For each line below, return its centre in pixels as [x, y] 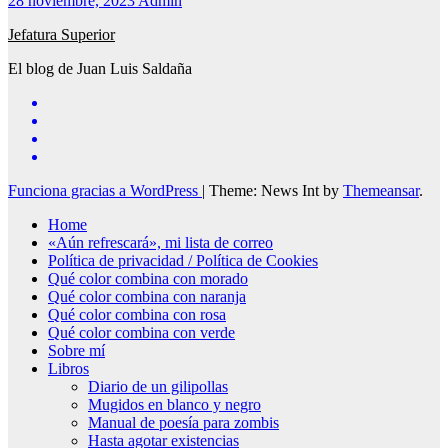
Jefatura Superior [61, 34]
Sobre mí [76, 350]
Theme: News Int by [276, 190]
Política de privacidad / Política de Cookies [183, 260]
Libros [68, 368]
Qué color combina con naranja [147, 296]
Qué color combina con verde [141, 332]
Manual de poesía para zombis [183, 422]
